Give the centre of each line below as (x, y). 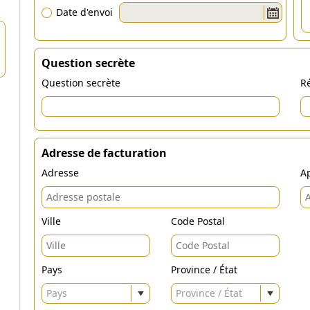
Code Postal (198, 221)
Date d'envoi (84, 12)
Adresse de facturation (104, 153)
